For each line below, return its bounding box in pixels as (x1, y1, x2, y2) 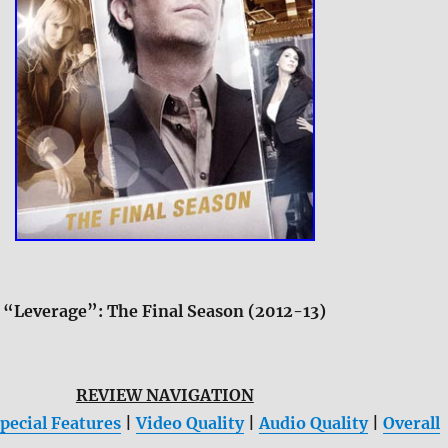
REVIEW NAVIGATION (75, 384, 254, 405)
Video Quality (135, 412, 244, 433)
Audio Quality (258, 412, 368, 433)
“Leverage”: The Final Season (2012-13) (3, 300, 327, 321)
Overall (382, 412, 440, 433)
